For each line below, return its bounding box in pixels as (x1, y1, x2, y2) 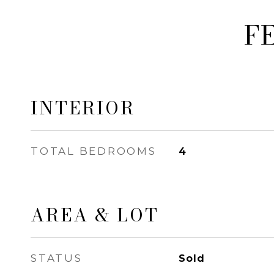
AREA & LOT (31, 201, 159, 229)
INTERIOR (31, 94, 135, 122)
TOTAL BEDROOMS (31, 145, 157, 157)
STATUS (31, 252, 83, 264)
